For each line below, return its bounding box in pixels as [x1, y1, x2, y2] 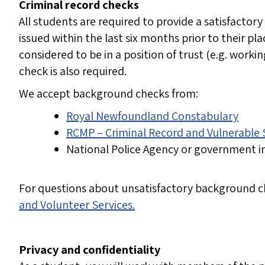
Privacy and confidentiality [19, 242, 160, 258]
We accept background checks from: [19, 86, 198, 102]
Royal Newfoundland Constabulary [66, 108, 238, 124]
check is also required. [19, 63, 127, 79]
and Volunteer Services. [19, 197, 135, 213]
